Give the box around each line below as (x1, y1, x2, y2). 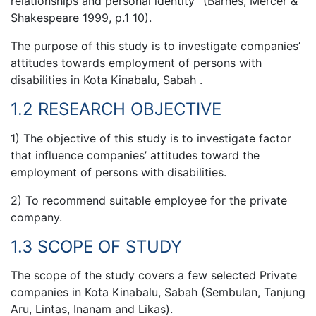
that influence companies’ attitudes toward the (11, 147, 260, 162)
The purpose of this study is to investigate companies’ (11, 39, 300, 54)
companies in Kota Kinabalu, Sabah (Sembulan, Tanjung (11, 285, 305, 300)
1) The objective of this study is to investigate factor (11, 130, 291, 145)
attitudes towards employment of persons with (11, 56, 262, 71)
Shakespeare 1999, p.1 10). (11, 11, 152, 25)
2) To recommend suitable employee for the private (11, 193, 287, 207)
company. (11, 209, 62, 224)
